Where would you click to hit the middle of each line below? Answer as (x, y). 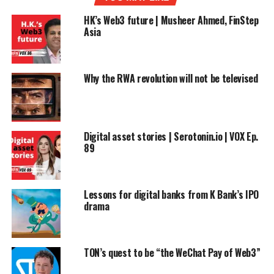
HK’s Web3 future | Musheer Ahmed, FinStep (171, 20)
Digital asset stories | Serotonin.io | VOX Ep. (171, 136)
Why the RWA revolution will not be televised (171, 78)
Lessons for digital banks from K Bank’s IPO (171, 194)
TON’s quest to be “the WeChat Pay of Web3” (172, 252)
